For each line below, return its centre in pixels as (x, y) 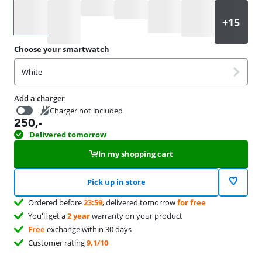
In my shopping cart (135, 154)
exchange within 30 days (88, 229)
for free (192, 202)
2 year (79, 216)
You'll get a (48, 216)
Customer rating (57, 242)
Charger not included (86, 110)
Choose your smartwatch (62, 49)
